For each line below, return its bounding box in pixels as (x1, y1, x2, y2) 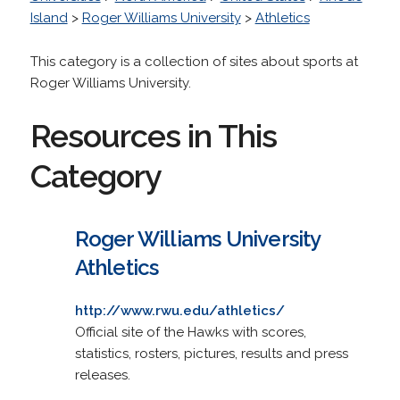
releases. (74, 366, 130, 383)
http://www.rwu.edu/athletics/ (74, 302, 285, 319)
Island (29, 9, 68, 26)
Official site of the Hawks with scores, (74, 323, 306, 340)
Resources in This (29, 116, 277, 154)
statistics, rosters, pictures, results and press (74, 345, 348, 362)
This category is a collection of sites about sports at (29, 53, 358, 70)
